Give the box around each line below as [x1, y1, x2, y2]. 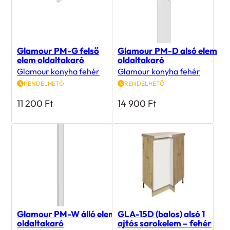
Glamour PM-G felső [17, 45, 99, 56]
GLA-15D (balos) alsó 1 [118, 208, 205, 219]
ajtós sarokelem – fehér [118, 217, 212, 228]
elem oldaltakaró [17, 54, 84, 65]
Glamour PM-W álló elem [17, 208, 116, 219]
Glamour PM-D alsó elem [118, 45, 217, 56]
